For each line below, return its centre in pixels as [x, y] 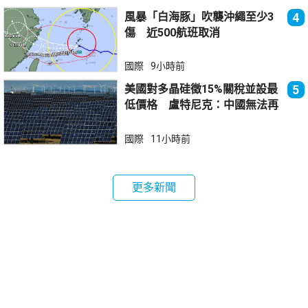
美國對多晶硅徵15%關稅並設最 [201, 89]
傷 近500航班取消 [173, 32]
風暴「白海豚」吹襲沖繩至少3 [199, 16]
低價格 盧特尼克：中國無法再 [202, 105]
